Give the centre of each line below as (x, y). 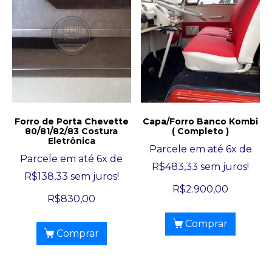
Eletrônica (71, 141)
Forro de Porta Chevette (71, 121)
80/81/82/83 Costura (72, 131)
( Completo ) (201, 131)
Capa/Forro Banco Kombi (201, 121)
